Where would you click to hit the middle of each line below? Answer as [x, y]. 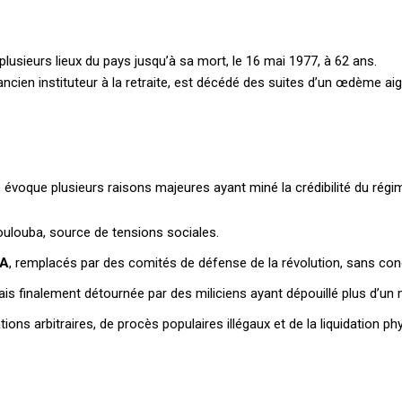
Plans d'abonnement [201, 105]
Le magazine [315, 388]
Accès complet [337, 240]
